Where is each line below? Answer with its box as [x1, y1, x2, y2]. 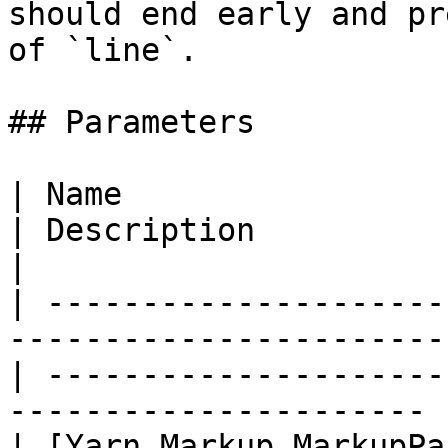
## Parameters [8, 104, 255, 140]
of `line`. [8, 32, 198, 68]
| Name [8, 176, 122, 212]
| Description [8, 212, 255, 248]
